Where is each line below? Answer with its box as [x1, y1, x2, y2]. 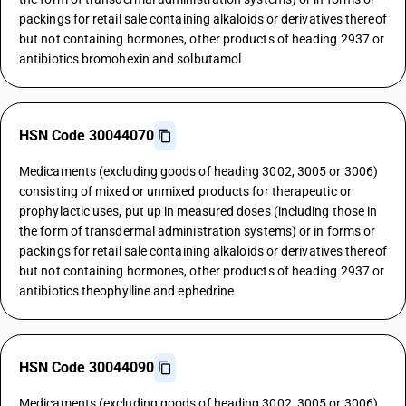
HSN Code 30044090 [19, 359, 154, 376]
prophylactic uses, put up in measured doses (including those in [19, 204, 378, 218]
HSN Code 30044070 [19, 127, 154, 144]
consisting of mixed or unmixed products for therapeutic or [19, 184, 352, 198]
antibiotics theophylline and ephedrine [19, 284, 235, 298]
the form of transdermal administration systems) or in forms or [19, 224, 376, 238]
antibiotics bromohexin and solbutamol [19, 52, 242, 66]
